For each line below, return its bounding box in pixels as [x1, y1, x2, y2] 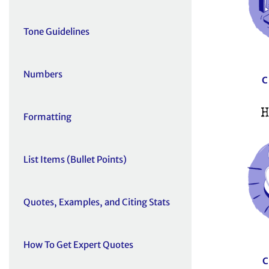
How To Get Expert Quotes [23, 239, 133, 251]
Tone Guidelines [23, 26, 89, 38]
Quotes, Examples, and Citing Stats [23, 196, 170, 208]
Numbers [23, 68, 62, 80]
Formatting [23, 111, 71, 123]
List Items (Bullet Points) [23, 154, 127, 166]
